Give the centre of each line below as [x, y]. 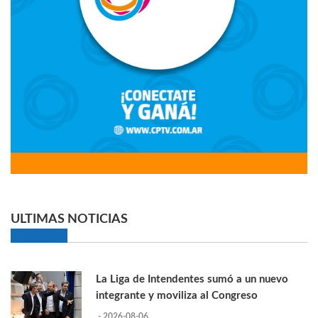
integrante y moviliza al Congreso [177, 296]
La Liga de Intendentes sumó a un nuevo [192, 280]
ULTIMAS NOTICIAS [69, 219]
